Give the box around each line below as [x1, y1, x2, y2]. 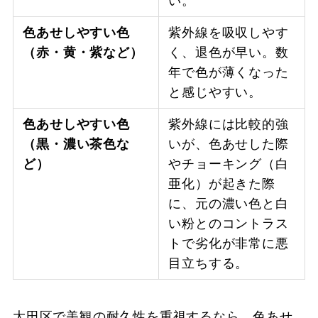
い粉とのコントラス [168, 216, 289, 231]
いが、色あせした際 [168, 137, 289, 152]
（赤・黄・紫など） [23, 45, 143, 60]
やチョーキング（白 [168, 157, 289, 172]
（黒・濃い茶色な [23, 137, 130, 152]
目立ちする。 [168, 256, 249, 271]
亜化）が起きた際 [168, 177, 275, 192]
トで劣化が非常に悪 [168, 236, 289, 251]
